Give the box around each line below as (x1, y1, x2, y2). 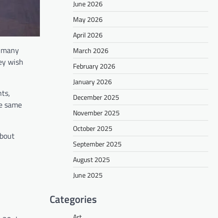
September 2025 (73, 138, 122, 149)
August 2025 (73, 154, 110, 164)
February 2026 (73, 60, 115, 71)
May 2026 (73, 14, 103, 24)
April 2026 (73, 29, 103, 40)
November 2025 (73, 107, 120, 118)
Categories (50, 191, 97, 207)
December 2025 (73, 91, 119, 102)
